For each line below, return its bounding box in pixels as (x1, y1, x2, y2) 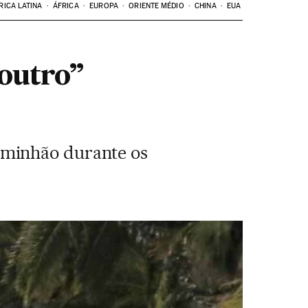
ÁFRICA (53, 1, 79, 10)
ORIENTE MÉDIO (129, 1, 184, 10)
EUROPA (89, 1, 118, 10)
